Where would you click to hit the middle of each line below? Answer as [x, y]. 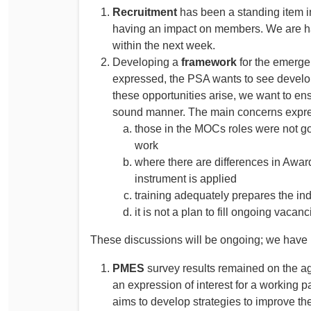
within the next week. [164, 45]
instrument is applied [186, 178]
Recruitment [145, 12]
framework [210, 62]
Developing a [147, 62]
